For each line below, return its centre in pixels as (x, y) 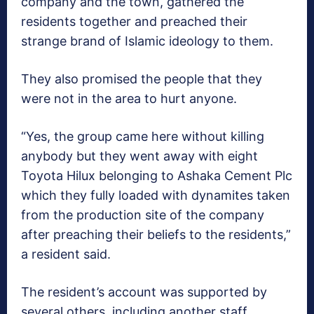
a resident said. (66, 254)
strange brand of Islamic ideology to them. (147, 41)
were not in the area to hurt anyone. (129, 98)
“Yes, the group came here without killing (143, 136)
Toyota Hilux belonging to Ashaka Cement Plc (157, 175)
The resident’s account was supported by (144, 292)
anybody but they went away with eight (139, 156)
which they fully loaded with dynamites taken (156, 195)
